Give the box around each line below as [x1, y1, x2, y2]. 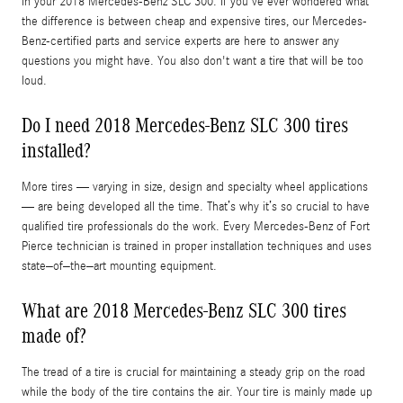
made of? [22, 323, 86, 347]
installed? [22, 138, 91, 162]
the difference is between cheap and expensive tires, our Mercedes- [22, 13, 367, 29]
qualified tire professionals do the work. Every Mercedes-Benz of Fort [22, 219, 370, 234]
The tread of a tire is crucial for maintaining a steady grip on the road [22, 364, 365, 380]
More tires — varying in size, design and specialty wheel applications [22, 179, 368, 194]
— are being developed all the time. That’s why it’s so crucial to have [22, 199, 370, 214]
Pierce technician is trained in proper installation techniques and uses [22, 238, 372, 254]
